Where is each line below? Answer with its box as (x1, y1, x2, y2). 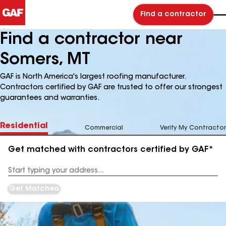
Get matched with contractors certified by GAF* (8, 146, 213, 154)
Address (8, 171, 34, 178)
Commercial (85, 125, 123, 131)
